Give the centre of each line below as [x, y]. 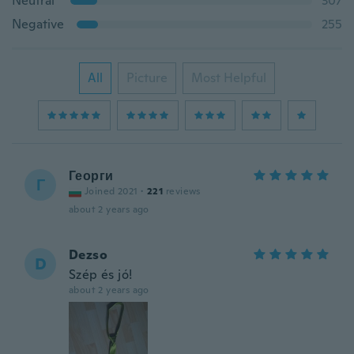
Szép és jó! [101, 275]
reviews [183, 191]
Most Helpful [229, 78]
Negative [38, 24]
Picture [147, 78]
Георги [91, 176]
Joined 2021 [111, 191]
